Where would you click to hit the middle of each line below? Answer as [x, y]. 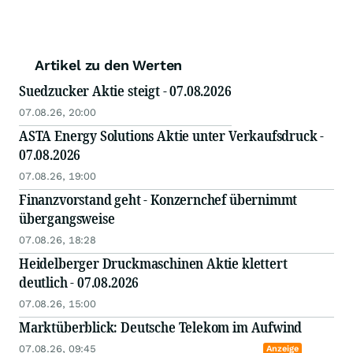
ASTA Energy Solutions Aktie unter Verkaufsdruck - [172, 136]
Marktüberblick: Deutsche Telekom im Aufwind [161, 327]
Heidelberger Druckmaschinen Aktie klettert [153, 264]
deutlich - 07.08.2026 [79, 282]
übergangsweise [67, 219]
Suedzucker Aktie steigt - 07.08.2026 [125, 91]
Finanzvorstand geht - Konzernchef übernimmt [158, 200]
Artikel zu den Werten [109, 65]
